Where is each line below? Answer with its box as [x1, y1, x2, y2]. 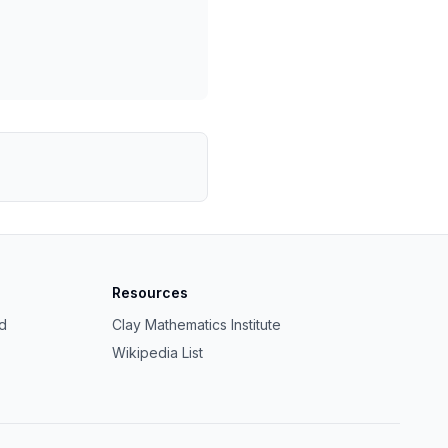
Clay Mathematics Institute [112, 316, 281, 333]
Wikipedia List [112, 344, 203, 361]
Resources [112, 284, 188, 301]
